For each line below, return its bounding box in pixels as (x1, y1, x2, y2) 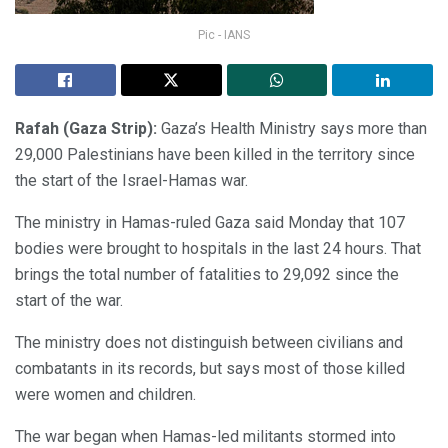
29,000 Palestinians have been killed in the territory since (15, 144, 415, 164)
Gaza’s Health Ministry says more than (161, 118, 427, 138)
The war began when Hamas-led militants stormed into (15, 426, 396, 446)
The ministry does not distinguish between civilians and (15, 332, 403, 352)
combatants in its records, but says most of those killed (15, 358, 405, 378)
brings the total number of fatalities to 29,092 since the (15, 264, 399, 284)
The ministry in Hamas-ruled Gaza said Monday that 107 (15, 212, 405, 232)
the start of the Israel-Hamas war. (15, 170, 248, 190)
